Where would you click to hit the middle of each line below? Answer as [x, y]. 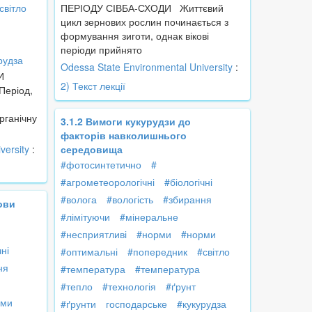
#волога [79, 200]
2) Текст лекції [93, 86]
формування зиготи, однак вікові [135, 36]
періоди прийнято [101, 50]
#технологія [129, 287]
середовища [92, 149]
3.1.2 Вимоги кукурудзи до [126, 122]
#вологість [130, 200]
